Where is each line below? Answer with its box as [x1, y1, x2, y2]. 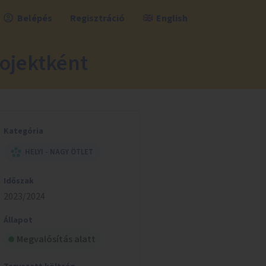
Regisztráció [69, 12, 125, 25]
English [156, 12, 188, 25]
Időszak [3, 175, 34, 187]
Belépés [17, 12, 52, 25]
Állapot [3, 214, 33, 226]
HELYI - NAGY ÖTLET [24, 147, 93, 157]
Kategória [3, 125, 43, 137]
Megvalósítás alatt [16, 233, 96, 246]
